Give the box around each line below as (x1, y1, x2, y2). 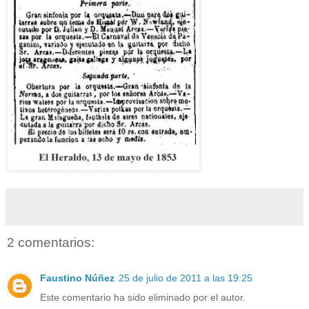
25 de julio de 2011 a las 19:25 (119, 272, 252, 284)
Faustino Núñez (40, 272, 114, 284)
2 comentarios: (7, 235, 94, 250)
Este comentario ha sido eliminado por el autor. (40, 292, 246, 303)
